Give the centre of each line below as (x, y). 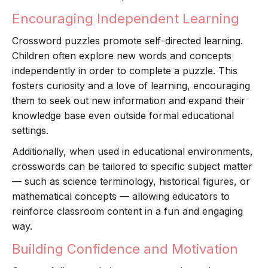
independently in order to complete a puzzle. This (125, 71)
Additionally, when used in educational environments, (133, 152)
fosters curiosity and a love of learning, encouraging (131, 86)
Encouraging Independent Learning (126, 19)
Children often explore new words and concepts (122, 56)
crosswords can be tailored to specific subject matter (132, 167)
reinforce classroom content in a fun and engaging (127, 211)
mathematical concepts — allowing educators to (121, 197)
